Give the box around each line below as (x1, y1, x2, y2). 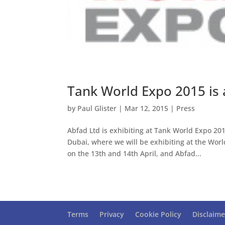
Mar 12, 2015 (125, 103, 169, 114)
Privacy (99, 209, 125, 219)
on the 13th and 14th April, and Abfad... (67, 149, 202, 159)
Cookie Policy (135, 209, 182, 219)
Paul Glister (77, 103, 117, 114)
